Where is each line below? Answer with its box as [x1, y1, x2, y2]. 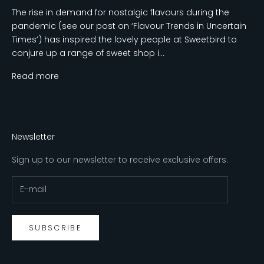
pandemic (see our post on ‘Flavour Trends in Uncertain [12, 19, 246, 32]
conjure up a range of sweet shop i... [12, 47, 164, 59]
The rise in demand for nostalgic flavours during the [12, 6, 229, 18]
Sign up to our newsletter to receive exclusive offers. [12, 153, 228, 166]
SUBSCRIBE [29, 222, 82, 234]
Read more [12, 70, 59, 82]
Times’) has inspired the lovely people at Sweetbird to [12, 33, 237, 45]
